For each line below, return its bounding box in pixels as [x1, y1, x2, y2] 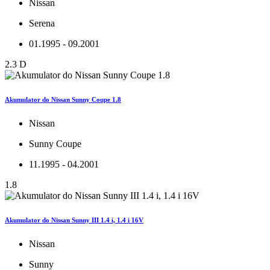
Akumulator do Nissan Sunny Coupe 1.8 [5, 96, 121, 104]
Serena [29, 18, 55, 29]
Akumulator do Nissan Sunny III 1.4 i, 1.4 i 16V [5, 216, 143, 224]
